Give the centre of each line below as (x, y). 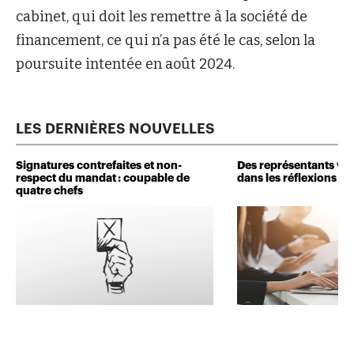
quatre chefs (49, 191)
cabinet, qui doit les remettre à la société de (162, 17)
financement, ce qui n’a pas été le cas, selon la (166, 41)
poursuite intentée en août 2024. (125, 64)
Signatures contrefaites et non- (99, 166)
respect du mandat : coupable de (103, 178)
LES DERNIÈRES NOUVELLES (115, 129)
